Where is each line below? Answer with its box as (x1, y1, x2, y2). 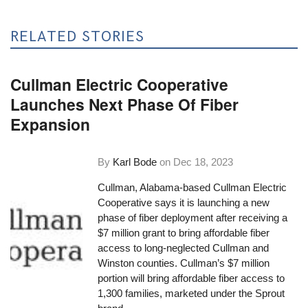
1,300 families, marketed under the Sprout (98, 287, 285, 300)
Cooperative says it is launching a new (98, 197, 270, 209)
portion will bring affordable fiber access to (98, 272, 285, 285)
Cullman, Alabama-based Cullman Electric (98, 181, 287, 194)
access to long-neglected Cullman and (98, 242, 269, 254)
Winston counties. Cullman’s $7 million (98, 257, 270, 269)
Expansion (10, 112, 91, 135)
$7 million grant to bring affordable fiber (98, 227, 270, 239)
